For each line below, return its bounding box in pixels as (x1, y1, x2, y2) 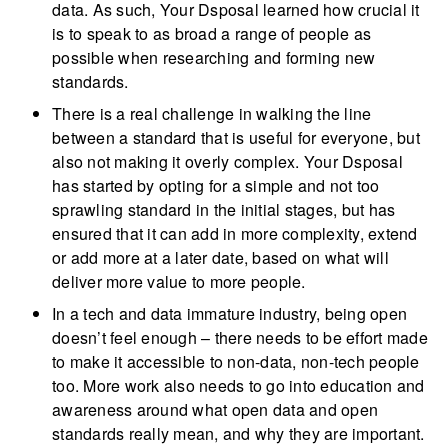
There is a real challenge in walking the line (52, 102, 372, 126)
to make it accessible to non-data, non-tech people (52, 350, 420, 374)
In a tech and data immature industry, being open (52, 302, 407, 326)
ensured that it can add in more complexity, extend (52, 222, 418, 246)
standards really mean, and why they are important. (52, 422, 425, 446)
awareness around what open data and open (52, 398, 378, 422)
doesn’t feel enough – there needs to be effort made (52, 326, 428, 350)
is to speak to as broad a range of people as (52, 22, 371, 46)
